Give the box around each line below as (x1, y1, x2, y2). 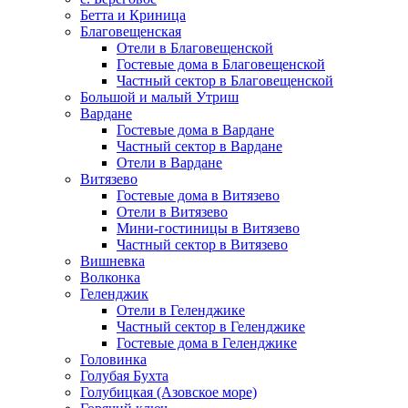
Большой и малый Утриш (80, 89, 239, 105)
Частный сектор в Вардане (117, 138, 282, 154)
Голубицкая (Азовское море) (80, 384, 257, 400)
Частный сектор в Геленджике (117, 319, 305, 334)
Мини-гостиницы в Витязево (117, 220, 300, 236)
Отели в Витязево (117, 204, 228, 219)
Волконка (80, 270, 140, 285)
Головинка (80, 352, 147, 367)
